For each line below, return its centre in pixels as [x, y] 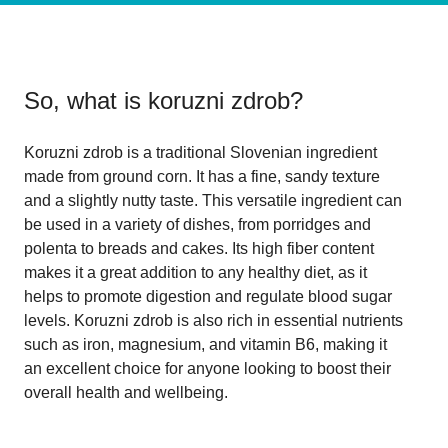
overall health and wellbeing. [126, 392]
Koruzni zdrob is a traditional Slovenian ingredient [200, 152]
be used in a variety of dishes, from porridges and [197, 224]
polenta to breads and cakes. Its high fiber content [199, 248]
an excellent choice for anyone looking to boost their [207, 368]
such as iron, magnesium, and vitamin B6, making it [205, 344]
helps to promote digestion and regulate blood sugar [208, 296]
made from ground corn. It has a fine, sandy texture [202, 176]
